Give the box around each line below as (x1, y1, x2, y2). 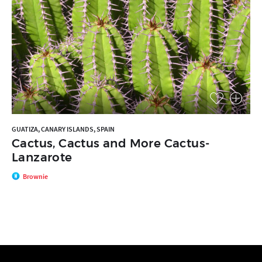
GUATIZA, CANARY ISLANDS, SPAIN (12, 125, 115, 134)
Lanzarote (12, 150, 73, 165)
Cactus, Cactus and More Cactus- (12, 136, 210, 151)
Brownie (23, 171, 48, 181)
